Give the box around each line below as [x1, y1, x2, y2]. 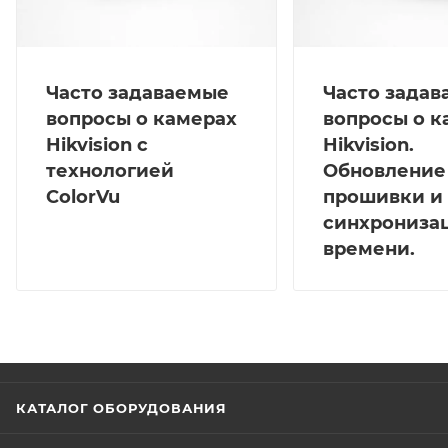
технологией [46, 160, 174, 183]
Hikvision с [46, 134, 148, 157]
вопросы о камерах [46, 108, 237, 131]
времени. [323, 238, 415, 261]
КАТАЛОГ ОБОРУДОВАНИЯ [16, 400, 227, 417]
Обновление [323, 160, 446, 183]
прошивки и [323, 186, 443, 209]
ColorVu [46, 186, 120, 209]
